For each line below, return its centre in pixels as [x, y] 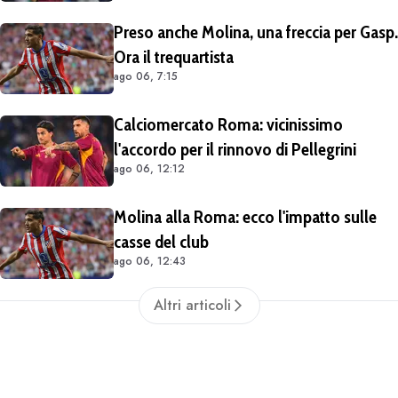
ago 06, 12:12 [149, 169]
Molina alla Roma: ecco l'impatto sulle [245, 217]
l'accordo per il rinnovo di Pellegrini [235, 150]
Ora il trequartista [174, 57]
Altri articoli [192, 306]
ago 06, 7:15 [146, 77]
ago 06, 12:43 [150, 262]
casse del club [161, 242]
